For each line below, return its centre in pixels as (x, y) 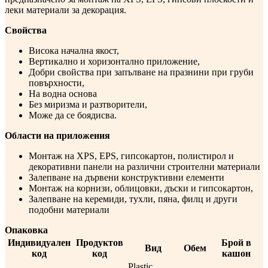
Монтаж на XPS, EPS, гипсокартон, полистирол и (131, 156)
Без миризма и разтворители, (88, 105)
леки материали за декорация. (66, 10)
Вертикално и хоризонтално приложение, (114, 62)
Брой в (236, 243)
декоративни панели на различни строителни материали (144, 167)
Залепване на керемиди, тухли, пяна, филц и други (133, 199)
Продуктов (100, 243)
